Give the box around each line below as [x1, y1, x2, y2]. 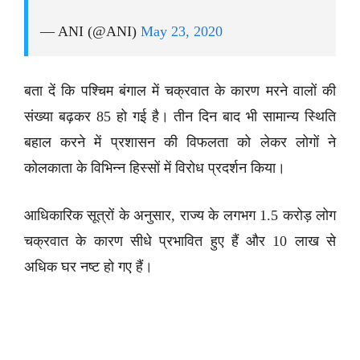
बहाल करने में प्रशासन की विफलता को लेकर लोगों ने [24, 134, 336, 151]
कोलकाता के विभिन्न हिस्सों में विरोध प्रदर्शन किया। [24, 160, 289, 177]
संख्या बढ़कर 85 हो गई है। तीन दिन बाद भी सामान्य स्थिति [24, 108, 336, 125]
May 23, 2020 [141, 23, 223, 40]
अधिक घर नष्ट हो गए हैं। [24, 259, 153, 276]
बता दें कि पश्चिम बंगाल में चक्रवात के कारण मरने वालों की [24, 83, 336, 100]
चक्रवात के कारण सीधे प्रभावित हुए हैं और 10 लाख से [24, 233, 336, 250]
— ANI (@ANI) [40, 23, 141, 40]
